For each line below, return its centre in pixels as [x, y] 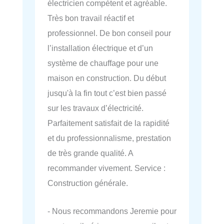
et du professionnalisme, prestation [109, 138]
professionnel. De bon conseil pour [109, 33]
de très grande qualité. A [90, 153]
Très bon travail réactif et [91, 18]
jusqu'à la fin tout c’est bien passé [107, 93]
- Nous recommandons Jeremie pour [112, 211]
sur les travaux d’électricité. [95, 108]
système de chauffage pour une [103, 63]
